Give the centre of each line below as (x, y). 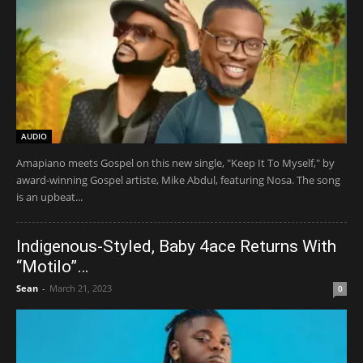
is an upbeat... (49, 196)
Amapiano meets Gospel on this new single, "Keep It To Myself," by (175, 162)
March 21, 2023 (81, 288)
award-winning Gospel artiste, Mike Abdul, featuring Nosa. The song (178, 179)
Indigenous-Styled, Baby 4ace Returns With (176, 246)
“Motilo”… (52, 266)
